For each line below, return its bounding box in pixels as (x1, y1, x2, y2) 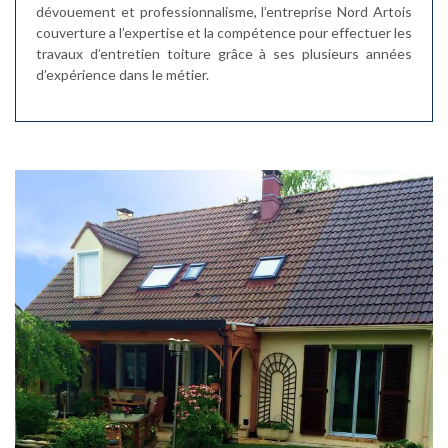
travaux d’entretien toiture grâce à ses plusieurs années (36, 45, 412, 62)
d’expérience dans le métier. (36, 66, 209, 83)
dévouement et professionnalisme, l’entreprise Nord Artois (36, 3, 412, 20)
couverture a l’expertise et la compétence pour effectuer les (36, 24, 412, 41)
